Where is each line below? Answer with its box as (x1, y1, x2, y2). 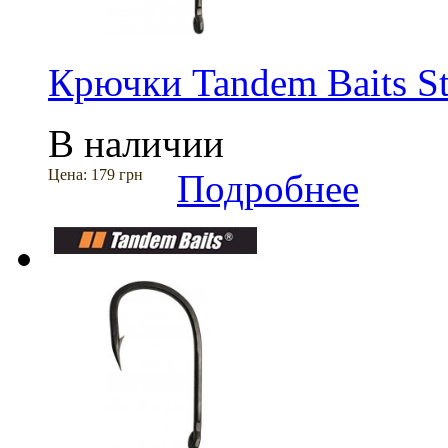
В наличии (48, 121, 224, 165)
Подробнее (177, 166, 359, 210)
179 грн (91, 165, 143, 183)
